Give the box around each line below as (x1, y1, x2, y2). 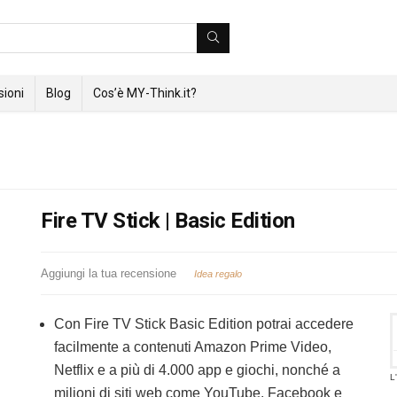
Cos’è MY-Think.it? (93, 86, 197, 101)
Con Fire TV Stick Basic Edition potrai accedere (54, 316, 354, 332)
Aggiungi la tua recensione (41, 267, 177, 281)
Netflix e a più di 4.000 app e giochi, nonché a (54, 362, 341, 378)
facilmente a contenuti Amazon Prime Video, (54, 339, 332, 355)
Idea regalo (194, 268, 243, 279)
